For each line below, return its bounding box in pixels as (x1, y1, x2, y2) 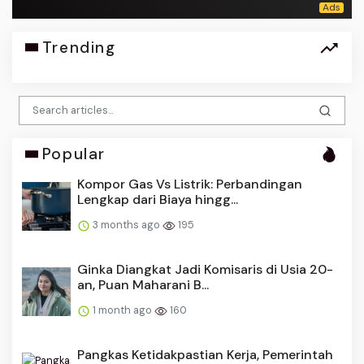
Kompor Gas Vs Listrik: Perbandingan (77, 175, 302, 193)
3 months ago (90, 218, 162, 232)
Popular (41, 144, 106, 165)
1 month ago (90, 303, 154, 318)
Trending (41, 37, 116, 58)
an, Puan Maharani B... (77, 276, 209, 294)
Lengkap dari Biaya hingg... (77, 191, 238, 209)
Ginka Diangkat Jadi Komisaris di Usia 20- (77, 261, 333, 279)
